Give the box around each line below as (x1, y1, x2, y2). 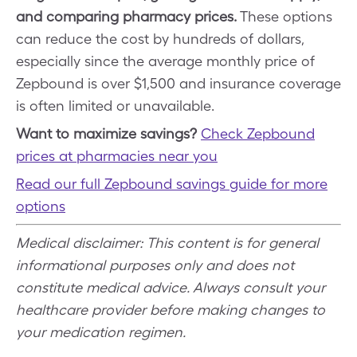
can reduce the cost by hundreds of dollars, (16, 30, 304, 47)
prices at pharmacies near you (16, 147, 218, 164)
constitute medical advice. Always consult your (16, 279, 325, 296)
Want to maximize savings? (16, 125, 201, 142)
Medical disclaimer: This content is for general (16, 234, 319, 251)
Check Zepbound (201, 125, 315, 142)
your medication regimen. (16, 324, 186, 340)
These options (237, 8, 332, 25)
